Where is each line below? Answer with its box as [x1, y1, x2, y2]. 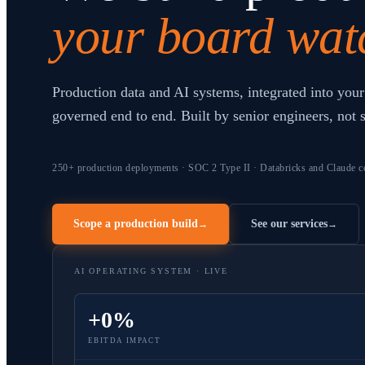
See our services [251, 218, 328, 230]
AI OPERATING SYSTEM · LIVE [74, 266, 228, 275]
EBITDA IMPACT [88, 336, 161, 345]
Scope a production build [73, 218, 198, 230]
